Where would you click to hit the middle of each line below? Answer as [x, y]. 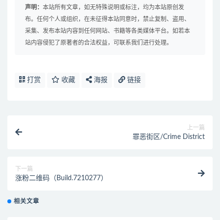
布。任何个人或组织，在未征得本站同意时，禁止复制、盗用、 [108, 19]
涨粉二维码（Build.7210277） [61, 179]
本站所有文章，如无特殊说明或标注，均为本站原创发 [113, 8]
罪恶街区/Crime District [169, 137]
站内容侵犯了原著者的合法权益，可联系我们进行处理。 [99, 43]
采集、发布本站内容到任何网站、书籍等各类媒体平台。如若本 [108, 31]
